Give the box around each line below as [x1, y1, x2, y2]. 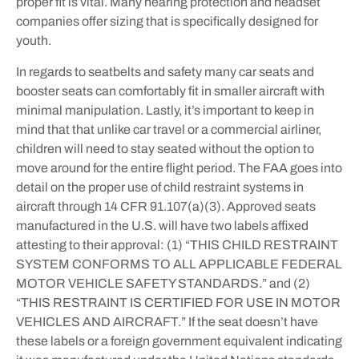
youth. [16, 34, 51, 48]
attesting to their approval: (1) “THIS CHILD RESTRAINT [16, 237, 338, 252]
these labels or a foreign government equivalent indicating [16, 333, 342, 348]
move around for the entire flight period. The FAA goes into [16, 160, 342, 175]
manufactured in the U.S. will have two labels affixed [16, 218, 309, 232]
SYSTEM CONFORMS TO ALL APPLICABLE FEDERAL [16, 256, 342, 271]
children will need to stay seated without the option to [16, 141, 314, 155]
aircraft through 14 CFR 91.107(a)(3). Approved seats [16, 199, 316, 213]
